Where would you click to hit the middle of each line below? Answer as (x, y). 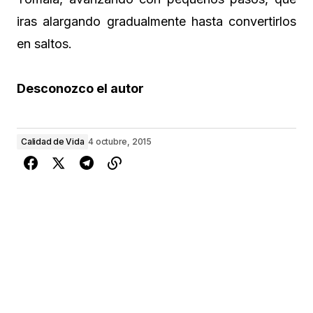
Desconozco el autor (80, 89)
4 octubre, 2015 (120, 142)
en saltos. (44, 44)
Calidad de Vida (53, 142)
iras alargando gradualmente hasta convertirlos (156, 22)
